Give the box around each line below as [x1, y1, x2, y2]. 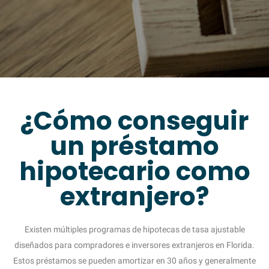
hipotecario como [19, 153, 250, 189]
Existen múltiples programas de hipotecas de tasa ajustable [24, 224, 245, 234]
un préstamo [50, 128, 219, 164]
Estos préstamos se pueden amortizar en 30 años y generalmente [13, 255, 256, 265]
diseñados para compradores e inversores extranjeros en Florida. [14, 240, 255, 250]
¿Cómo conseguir [20, 103, 249, 139]
